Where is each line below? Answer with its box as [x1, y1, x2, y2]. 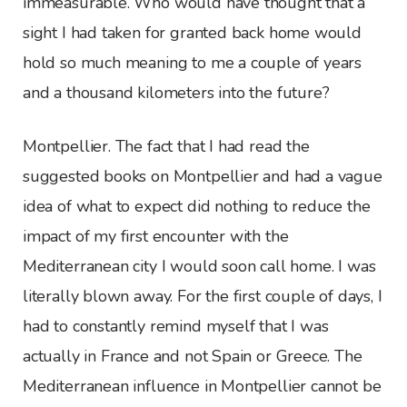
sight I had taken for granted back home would [23, 21, 362, 44]
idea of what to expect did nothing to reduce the [23, 194, 371, 217]
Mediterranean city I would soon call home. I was [23, 254, 376, 277]
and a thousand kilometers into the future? [23, 81, 330, 104]
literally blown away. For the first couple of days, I [23, 284, 382, 307]
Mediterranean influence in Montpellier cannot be [23, 374, 382, 397]
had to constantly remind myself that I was [23, 314, 329, 337]
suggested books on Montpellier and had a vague [23, 164, 382, 187]
